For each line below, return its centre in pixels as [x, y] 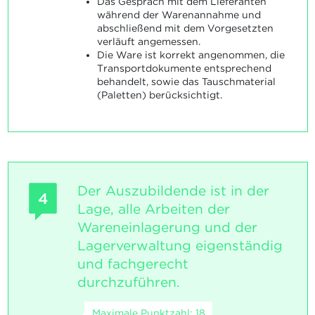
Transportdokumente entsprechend [184, 69]
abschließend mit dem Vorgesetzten [185, 28]
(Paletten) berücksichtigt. [159, 95]
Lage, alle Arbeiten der [153, 210]
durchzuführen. [128, 283]
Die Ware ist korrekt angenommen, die [191, 55]
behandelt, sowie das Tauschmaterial [186, 82]
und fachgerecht [133, 264]
